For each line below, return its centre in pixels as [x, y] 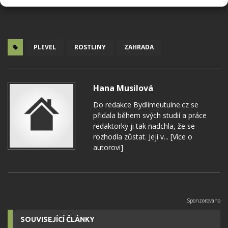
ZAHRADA [139, 47]
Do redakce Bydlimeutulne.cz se [146, 104]
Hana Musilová [123, 88]
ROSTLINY [90, 47]
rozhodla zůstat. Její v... [131, 136]
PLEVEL [45, 47]
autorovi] [108, 147]
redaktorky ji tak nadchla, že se [144, 126]
